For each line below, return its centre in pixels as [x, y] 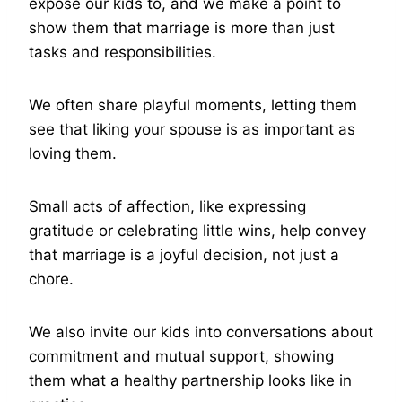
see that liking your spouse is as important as [192, 130]
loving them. [73, 154]
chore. [51, 280]
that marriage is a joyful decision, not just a [184, 255]
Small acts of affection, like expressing [167, 207]
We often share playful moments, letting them [193, 105]
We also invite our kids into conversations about [201, 332]
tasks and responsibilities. [122, 52]
